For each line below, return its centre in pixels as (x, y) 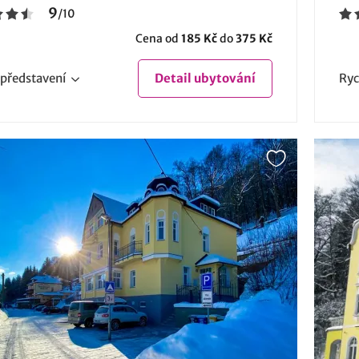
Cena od (158, 39)
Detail (173, 79)
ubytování (224, 79)
